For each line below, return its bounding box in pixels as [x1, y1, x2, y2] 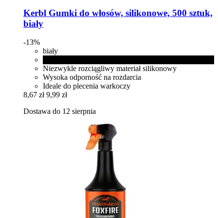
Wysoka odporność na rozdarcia [43, 73, 141, 82]
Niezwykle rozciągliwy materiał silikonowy [43, 64, 177, 73]
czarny [43, 55, 63, 64]
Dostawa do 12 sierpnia [23, 107, 96, 116]
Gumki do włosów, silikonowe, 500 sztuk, [46, 7, 213, 18]
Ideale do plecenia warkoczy [43, 82, 130, 91]
